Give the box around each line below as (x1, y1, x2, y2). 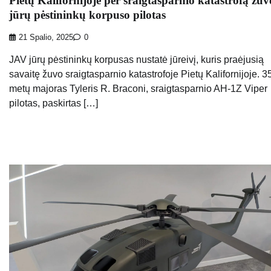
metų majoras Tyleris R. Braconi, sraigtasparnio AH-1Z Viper (9, 83, 267, 94)
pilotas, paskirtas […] (9, 97, 98, 108)
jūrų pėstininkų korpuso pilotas (9, 8, 166, 22)
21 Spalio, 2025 (19, 33, 73, 42)
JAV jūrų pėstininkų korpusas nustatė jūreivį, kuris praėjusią (9, 54, 264, 65)
